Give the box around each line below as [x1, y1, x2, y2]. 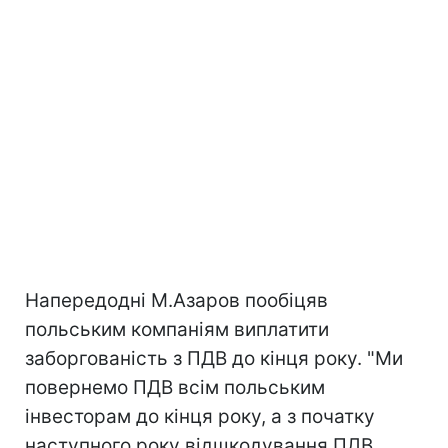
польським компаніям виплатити [25, 317, 329, 341]
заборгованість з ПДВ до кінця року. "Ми [25, 346, 403, 370]
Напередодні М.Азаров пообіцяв [25, 288, 328, 312]
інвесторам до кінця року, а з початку [25, 404, 375, 428]
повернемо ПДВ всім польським [25, 375, 325, 399]
